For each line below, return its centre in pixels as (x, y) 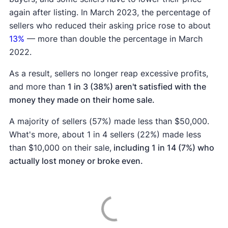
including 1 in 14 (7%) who (163, 148)
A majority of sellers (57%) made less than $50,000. (109, 121)
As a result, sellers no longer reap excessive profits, (108, 74)
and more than (38, 87)
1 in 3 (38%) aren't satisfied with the (137, 87)
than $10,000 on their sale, (60, 148)
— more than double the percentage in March (113, 39)
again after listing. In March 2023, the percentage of (110, 12)
